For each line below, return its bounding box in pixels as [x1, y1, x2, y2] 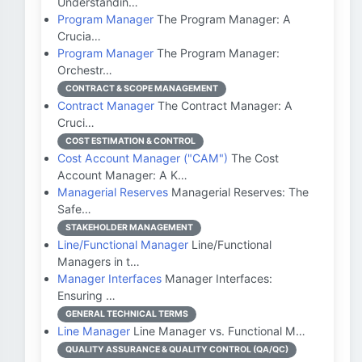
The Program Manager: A [154, 12, 291, 26]
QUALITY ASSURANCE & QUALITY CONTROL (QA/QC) [65, 344, 288, 355]
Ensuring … [57, 288, 116, 302]
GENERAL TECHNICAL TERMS [65, 309, 188, 319]
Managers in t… [57, 255, 140, 268]
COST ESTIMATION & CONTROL [65, 136, 196, 146]
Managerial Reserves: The [168, 185, 309, 199]
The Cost [228, 151, 279, 165]
